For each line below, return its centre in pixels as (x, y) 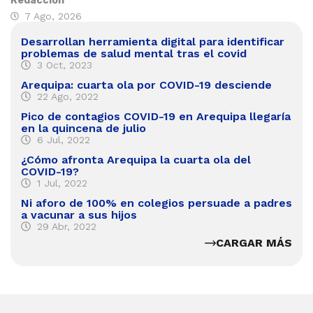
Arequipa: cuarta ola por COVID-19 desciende (146, 85)
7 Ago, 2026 (53, 16)
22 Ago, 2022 (67, 96)
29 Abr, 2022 (66, 226)
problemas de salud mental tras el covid (134, 53)
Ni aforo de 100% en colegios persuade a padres (156, 203)
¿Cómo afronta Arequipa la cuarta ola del (136, 159)
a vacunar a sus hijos (79, 214)
